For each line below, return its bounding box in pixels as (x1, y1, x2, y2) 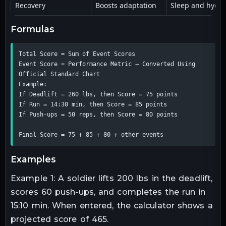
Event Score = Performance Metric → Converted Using (19, 60, 195, 68)
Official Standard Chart (19, 70, 100, 78)
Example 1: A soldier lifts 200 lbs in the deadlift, (11, 173, 213, 183)
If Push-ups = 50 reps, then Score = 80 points (19, 110, 178, 118)
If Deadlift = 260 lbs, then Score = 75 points (19, 90, 178, 98)
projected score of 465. (11, 214, 109, 224)
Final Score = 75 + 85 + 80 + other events (19, 131, 163, 138)
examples (17, 153, 56, 164)
